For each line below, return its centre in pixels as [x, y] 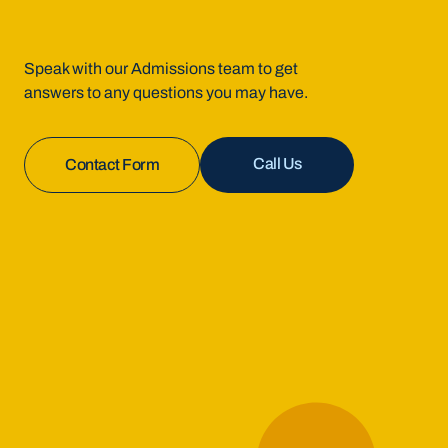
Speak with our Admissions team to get [161, 68]
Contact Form [112, 164]
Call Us [277, 163]
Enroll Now [277, 180]
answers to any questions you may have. [166, 92]
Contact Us [112, 181]
